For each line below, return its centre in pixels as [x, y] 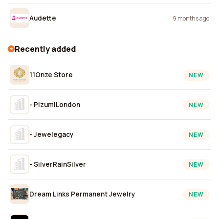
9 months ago [191, 18]
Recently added [45, 49]
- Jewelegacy [51, 134]
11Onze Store [51, 75]
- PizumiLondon [55, 104]
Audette [43, 18]
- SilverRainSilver [58, 164]
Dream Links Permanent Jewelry [82, 194]
